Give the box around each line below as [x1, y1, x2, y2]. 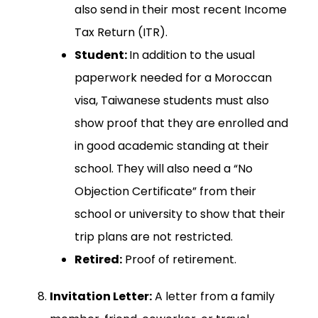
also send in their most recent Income [75, 1, 287, 18]
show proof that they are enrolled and [75, 115, 288, 132]
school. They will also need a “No [75, 160, 253, 177]
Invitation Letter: [50, 288, 152, 305]
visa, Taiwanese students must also [75, 92, 269, 109]
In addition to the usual [129, 47, 255, 64]
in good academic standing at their [75, 138, 269, 155]
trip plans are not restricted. [75, 229, 233, 246]
